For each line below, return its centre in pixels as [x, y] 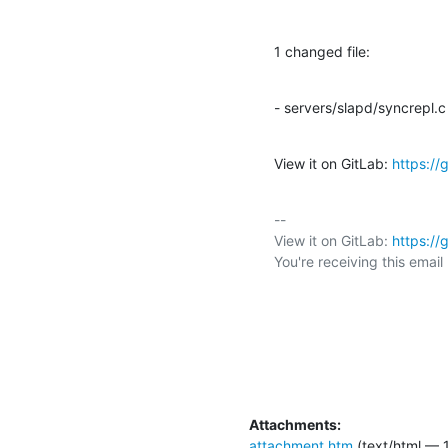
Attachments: [295, 424]
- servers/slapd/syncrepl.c [360, 107]
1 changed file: [322, 51]
